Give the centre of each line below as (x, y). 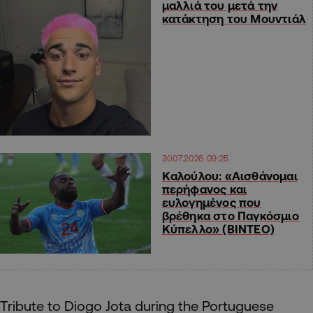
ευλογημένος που (211, 203)
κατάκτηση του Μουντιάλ (234, 19)
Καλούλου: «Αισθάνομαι (230, 176)
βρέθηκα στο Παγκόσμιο (230, 216)
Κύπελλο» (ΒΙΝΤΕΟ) (218, 229)
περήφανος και (204, 189)
